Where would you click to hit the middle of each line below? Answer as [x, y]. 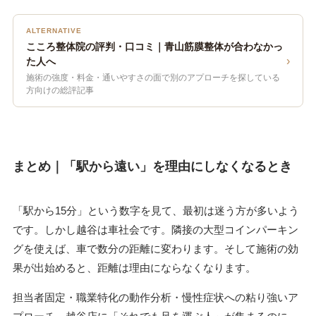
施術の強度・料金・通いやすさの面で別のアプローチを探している [153, 78]
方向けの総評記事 [60, 91]
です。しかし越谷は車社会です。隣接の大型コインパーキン [155, 230]
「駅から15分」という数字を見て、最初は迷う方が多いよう [156, 211]
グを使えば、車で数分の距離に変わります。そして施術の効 [155, 249]
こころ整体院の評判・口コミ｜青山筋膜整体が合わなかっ [154, 47]
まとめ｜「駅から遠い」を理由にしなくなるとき [152, 167]
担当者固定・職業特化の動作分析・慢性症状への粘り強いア [155, 298]
